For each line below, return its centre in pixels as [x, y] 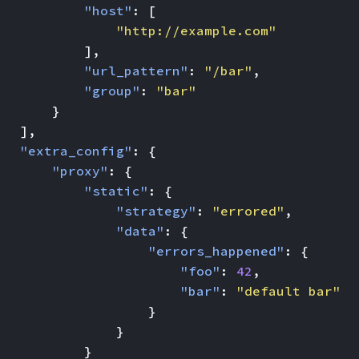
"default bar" [288, 291]
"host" [108, 10]
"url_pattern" [136, 71]
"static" [116, 191]
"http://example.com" [196, 30]
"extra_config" [76, 151]
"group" [112, 91]
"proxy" [80, 171]
